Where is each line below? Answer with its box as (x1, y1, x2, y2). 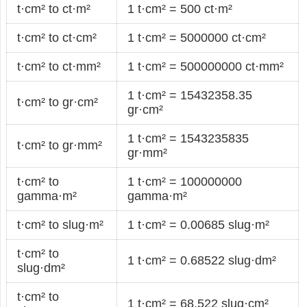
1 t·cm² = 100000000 (127, 174, 243, 188)
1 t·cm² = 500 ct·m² (127, 1, 233, 16)
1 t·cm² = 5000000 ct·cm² (127, 30, 267, 45)
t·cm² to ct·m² (17, 1, 91, 16)
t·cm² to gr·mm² (17, 138, 103, 152)
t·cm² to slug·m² (17, 217, 104, 232)
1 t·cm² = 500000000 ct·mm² (127, 59, 284, 73)
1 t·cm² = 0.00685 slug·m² (127, 217, 270, 232)
